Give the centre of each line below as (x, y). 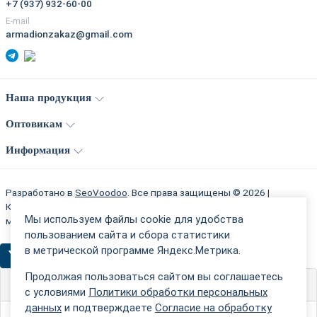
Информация (38, 150)
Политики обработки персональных (178, 292)
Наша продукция (48, 98)
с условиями (57, 292)
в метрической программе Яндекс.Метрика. (133, 250)
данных (43, 307)
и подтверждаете (108, 307)
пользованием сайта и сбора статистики (127, 235)
